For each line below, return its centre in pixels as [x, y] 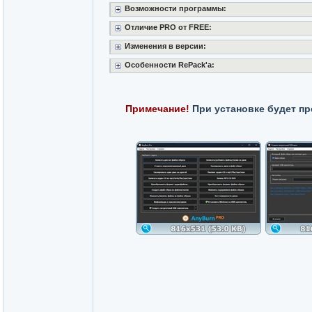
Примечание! [157, 109]
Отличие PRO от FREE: [168, 27]
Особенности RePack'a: [169, 65]
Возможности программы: [175, 8]
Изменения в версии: [165, 46]
